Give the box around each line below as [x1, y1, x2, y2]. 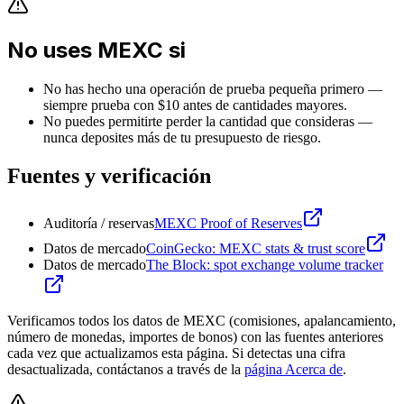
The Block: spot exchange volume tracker [146, 256, 383, 272]
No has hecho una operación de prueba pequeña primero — [43, 80, 382, 96]
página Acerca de [244, 361, 343, 377]
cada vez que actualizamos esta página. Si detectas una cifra [7, 344, 345, 361]
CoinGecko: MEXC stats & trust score [146, 240, 365, 256]
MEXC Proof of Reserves [154, 215, 302, 231]
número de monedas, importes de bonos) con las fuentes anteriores [7, 328, 383, 344]
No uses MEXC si [7, 36, 186, 63]
